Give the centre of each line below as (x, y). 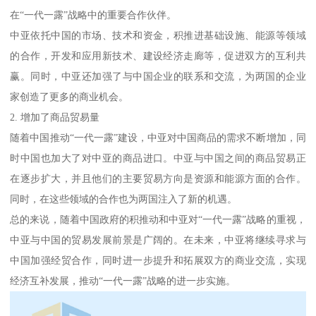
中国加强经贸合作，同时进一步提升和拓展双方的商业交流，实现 (158, 261)
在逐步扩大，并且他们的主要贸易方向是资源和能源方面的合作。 (158, 179)
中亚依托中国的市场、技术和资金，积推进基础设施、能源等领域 (158, 36)
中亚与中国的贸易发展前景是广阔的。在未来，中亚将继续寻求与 (158, 240)
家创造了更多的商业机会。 (69, 97)
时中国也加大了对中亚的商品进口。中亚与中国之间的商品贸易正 (158, 158)
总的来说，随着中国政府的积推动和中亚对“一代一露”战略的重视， (158, 220)
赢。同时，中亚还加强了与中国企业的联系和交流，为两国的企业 (158, 77)
